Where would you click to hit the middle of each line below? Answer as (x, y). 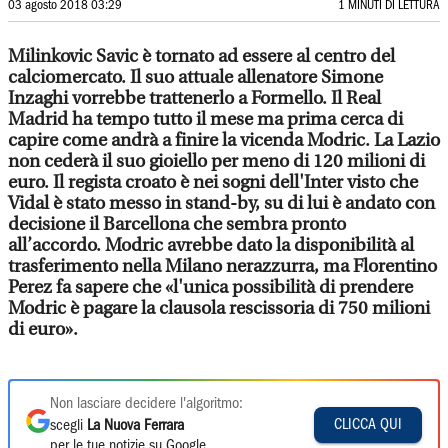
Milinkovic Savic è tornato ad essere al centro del (201, 56)
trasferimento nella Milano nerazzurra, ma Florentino (222, 266)
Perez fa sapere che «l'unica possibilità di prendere (210, 287)
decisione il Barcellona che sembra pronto (177, 224)
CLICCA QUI (368, 424)
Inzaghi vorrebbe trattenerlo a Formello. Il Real (194, 98)
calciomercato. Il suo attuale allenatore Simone (195, 77)
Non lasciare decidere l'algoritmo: (146, 404)
